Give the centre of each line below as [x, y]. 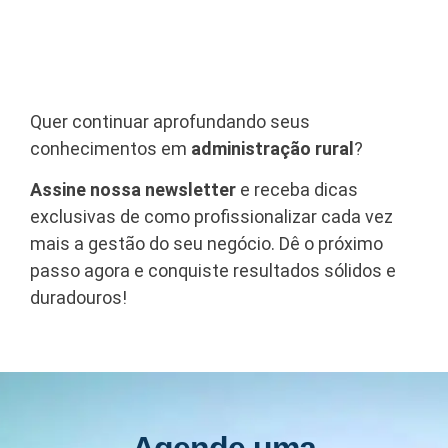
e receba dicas [297, 190]
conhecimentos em [110, 149]
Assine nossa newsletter [133, 190]
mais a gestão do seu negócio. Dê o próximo [206, 244]
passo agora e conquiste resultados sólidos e [213, 271]
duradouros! [78, 298]
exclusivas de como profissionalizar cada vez [211, 217]
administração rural [272, 149]
